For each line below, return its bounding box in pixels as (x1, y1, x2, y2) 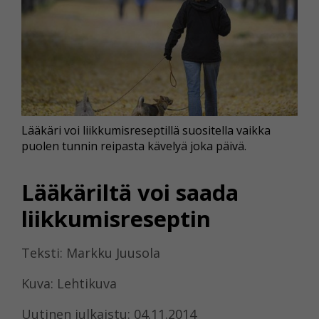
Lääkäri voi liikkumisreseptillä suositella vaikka (21, 122, 271, 139)
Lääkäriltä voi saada (21, 177, 239, 207)
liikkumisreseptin (21, 203, 211, 234)
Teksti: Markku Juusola (21, 244, 160, 261)
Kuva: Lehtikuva (21, 274, 117, 292)
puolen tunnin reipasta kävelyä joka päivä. (21, 138, 246, 155)
